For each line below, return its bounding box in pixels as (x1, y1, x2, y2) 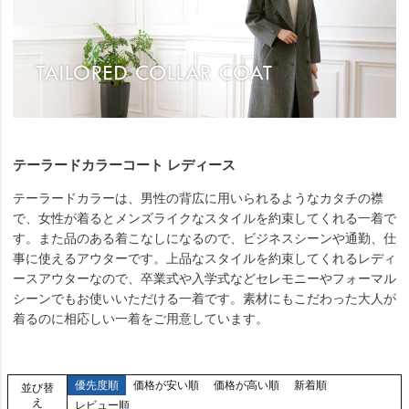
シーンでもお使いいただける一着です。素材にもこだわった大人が (13, 290, 396, 306)
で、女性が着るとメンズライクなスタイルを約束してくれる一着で (13, 210, 396, 225)
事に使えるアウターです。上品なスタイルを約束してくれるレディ (13, 250, 396, 266)
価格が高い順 (213, 378, 279, 392)
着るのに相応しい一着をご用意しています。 (13, 310, 268, 326)
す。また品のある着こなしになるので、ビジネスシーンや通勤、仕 (13, 230, 396, 246)
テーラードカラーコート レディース (13, 156, 236, 173)
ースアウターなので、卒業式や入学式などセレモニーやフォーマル (13, 270, 396, 286)
